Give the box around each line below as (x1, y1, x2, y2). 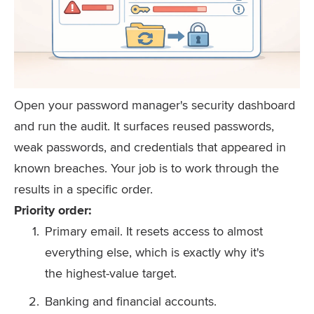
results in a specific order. (14, 180, 153, 198)
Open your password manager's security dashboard (14, 96, 295, 114)
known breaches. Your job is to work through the (14, 159, 279, 177)
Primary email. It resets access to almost (45, 222, 263, 240)
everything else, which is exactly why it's (45, 243, 264, 261)
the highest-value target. (45, 264, 177, 282)
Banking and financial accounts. (45, 292, 217, 310)
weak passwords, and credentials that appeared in (14, 138, 286, 156)
